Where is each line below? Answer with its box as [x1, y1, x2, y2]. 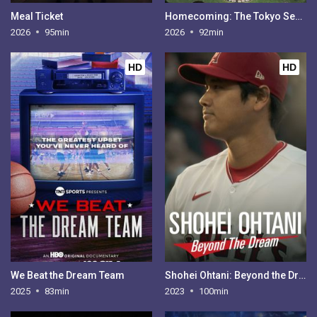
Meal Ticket [11, 10, 64, 22]
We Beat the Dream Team [11, 269, 125, 281]
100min [198, 285, 229, 296]
